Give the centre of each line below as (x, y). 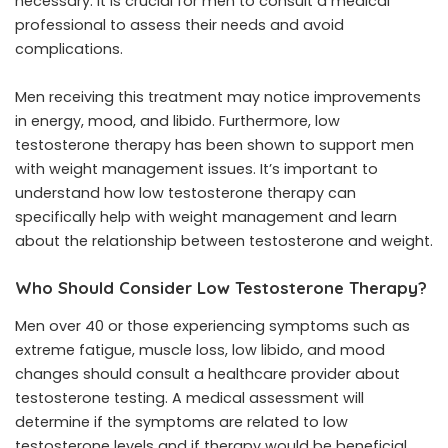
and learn (360, 217)
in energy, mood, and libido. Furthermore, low (177, 121)
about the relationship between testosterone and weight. (224, 241)
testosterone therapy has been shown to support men (214, 145)
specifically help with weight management (169, 217)
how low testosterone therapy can (230, 193)
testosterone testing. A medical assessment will (189, 397)
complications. (69, 49)
